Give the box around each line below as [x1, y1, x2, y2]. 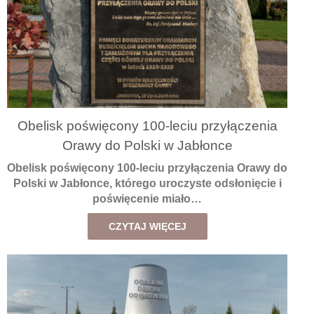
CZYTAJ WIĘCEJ [108, 220, 186, 232]
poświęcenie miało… [93, 192, 202, 205]
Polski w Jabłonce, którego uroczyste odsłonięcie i [13, 177, 282, 189]
